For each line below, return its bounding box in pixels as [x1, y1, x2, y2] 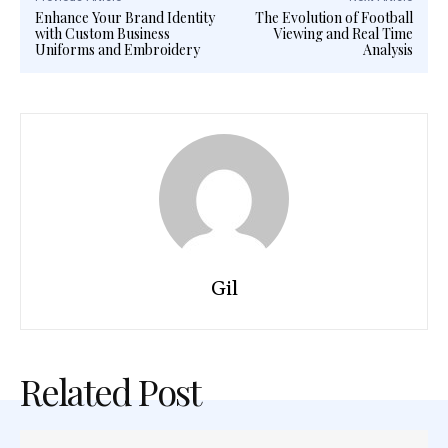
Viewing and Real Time [273, 23, 413, 43]
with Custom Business [35, 23, 170, 43]
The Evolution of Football [254, 7, 413, 27]
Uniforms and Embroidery [35, 39, 200, 59]
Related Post [20, 366, 200, 415]
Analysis [362, 39, 413, 59]
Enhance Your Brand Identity [35, 7, 215, 27]
